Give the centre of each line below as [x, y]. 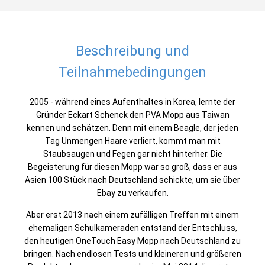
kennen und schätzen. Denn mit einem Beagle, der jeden [132, 128]
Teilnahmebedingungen [132, 72]
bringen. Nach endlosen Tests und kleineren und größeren [132, 254]
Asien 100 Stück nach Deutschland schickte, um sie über [132, 180]
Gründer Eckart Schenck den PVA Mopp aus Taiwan [132, 115]
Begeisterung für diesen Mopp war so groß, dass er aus [132, 167]
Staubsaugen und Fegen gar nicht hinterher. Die [132, 154]
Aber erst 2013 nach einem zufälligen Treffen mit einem [132, 215]
